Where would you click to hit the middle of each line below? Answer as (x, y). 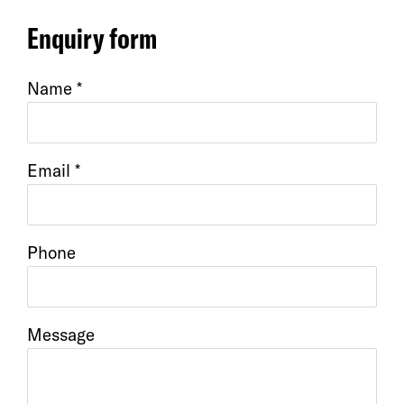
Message (61, 335)
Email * (54, 170)
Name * (55, 88)
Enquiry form (92, 38)
